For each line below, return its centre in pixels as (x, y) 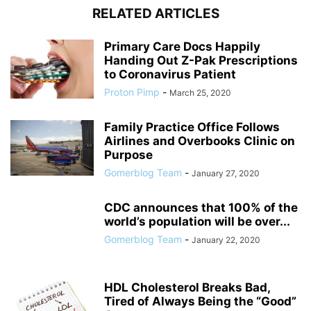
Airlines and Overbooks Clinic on (200, 141)
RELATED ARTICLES (155, 14)
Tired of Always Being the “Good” (200, 302)
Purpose (128, 155)
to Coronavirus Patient (170, 75)
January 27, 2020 (226, 174)
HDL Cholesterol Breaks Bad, (187, 288)
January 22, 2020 (226, 240)
